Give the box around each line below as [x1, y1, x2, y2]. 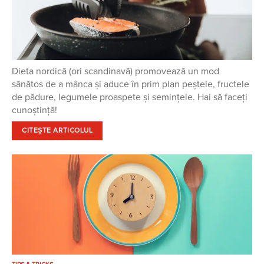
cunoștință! [12, 105, 57, 115]
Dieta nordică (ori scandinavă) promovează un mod [12, 66, 219, 76]
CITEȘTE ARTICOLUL [22, 127, 93, 134]
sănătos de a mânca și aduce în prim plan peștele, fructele [12, 79, 249, 89]
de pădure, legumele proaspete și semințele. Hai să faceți [12, 92, 247, 102]
